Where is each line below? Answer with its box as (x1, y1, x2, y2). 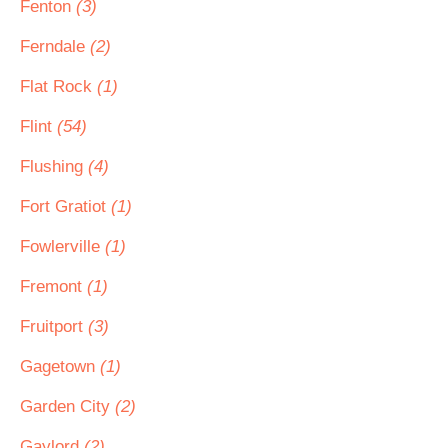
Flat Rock (20, 77, 97, 96)
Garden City (20, 397, 115, 416)
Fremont (20, 277, 87, 296)
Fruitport (20, 317, 88, 336)
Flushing (20, 157, 88, 176)
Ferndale (20, 37, 90, 56)
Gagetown (20, 357, 100, 376)
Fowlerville (20, 237, 105, 256)
